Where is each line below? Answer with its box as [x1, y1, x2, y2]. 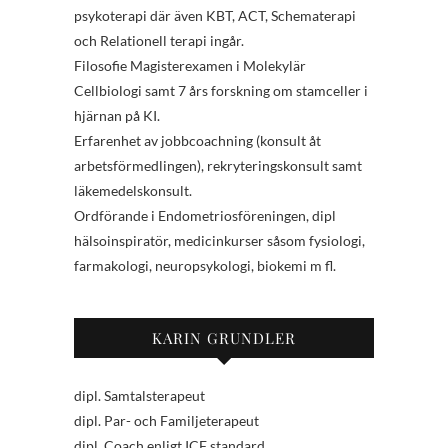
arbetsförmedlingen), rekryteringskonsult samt [74, 157, 362, 175]
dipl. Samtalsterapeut [74, 387, 205, 405]
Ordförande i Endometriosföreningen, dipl [74, 207, 336, 225]
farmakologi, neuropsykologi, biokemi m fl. [74, 257, 336, 275]
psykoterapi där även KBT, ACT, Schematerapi [74, 7, 356, 25]
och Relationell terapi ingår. [74, 32, 244, 50]
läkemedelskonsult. [74, 182, 192, 200]
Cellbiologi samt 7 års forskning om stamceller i [74, 82, 368, 100]
